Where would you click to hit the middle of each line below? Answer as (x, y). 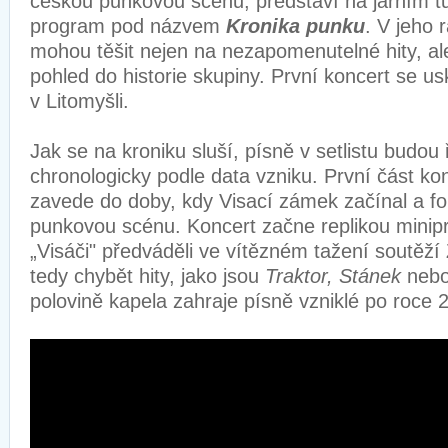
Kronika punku (295, 26)
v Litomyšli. (82, 101)
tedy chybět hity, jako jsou (147, 276)
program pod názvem (128, 26)
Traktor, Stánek (333, 276)
